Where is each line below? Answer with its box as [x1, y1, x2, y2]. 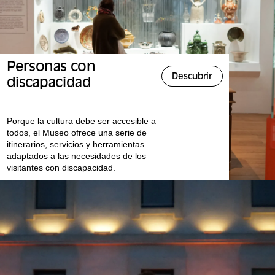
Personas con [6, 61, 96, 76]
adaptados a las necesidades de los [6, 151, 146, 161]
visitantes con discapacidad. [6, 163, 115, 173]
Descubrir [172, 72, 212, 82]
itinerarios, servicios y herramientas [6, 139, 144, 150]
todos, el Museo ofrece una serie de [6, 128, 147, 138]
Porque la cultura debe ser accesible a [6, 116, 156, 126]
